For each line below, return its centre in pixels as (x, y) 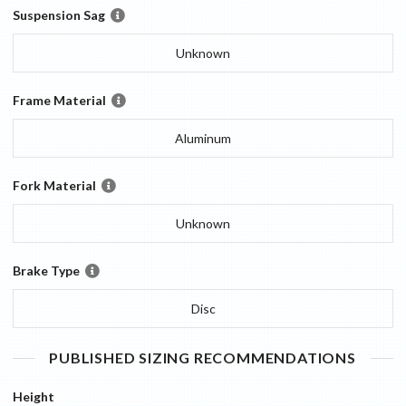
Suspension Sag (59, 15)
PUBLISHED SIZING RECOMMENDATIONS (203, 358)
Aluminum (203, 139)
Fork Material (54, 186)
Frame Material (59, 101)
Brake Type (46, 271)
